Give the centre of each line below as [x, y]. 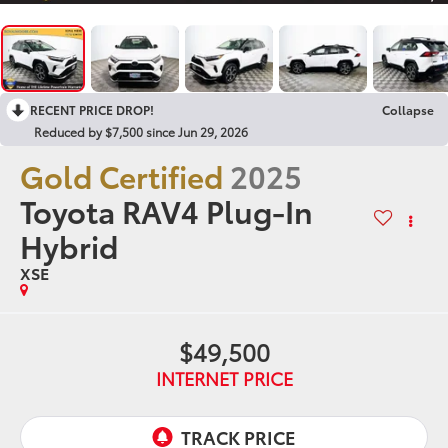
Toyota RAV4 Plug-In [167, 211]
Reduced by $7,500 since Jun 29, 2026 [141, 132]
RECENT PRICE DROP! [92, 110]
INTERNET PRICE [224, 378]
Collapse [408, 110]
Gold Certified [122, 176]
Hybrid [69, 246]
